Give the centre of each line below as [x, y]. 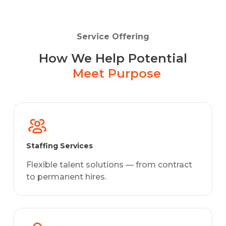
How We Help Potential [113, 58]
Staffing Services [60, 146]
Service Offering [113, 36]
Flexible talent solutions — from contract [109, 164]
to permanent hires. [66, 177]
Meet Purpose [113, 73]
